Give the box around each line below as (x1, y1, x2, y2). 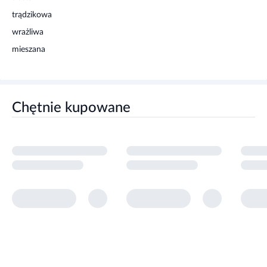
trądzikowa (12, 11, 52, 19)
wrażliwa (12, 28, 44, 36)
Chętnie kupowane (12, 101, 131, 115)
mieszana (12, 45, 45, 54)
